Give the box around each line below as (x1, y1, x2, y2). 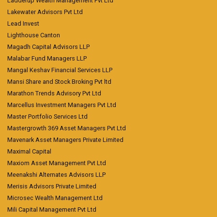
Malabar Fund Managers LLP (7, 55, 87, 62)
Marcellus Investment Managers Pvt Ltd (7, 101, 116, 108)
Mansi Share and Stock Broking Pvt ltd (7, 78, 111, 85)
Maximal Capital (7, 148, 51, 155)
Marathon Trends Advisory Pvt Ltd (7, 90, 101, 97)
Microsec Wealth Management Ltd (7, 194, 103, 201)
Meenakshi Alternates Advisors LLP (7, 171, 106, 178)
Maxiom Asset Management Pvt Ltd (7, 159, 106, 167)
